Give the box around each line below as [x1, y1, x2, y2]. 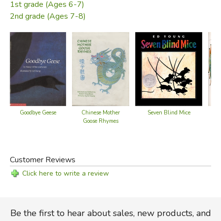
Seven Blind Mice [147, 109, 190, 116]
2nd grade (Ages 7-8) [9, 10, 86, 22]
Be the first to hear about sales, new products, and [10, 207, 211, 219]
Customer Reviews [9, 154, 75, 165]
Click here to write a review [22, 168, 109, 178]
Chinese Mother [81, 109, 120, 116]
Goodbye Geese [19, 109, 56, 116]
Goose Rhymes [82, 117, 118, 125]
